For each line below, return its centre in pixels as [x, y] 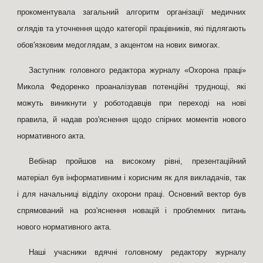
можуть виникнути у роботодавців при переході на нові [131, 103]
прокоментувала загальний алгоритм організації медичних [131, 12]
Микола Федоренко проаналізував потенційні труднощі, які [131, 87]
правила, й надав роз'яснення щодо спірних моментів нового [131, 119]
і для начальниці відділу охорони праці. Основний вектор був [131, 194]
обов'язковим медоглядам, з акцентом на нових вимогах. [120, 45]
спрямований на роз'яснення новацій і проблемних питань [131, 210]
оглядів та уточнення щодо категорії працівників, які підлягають [131, 28]
